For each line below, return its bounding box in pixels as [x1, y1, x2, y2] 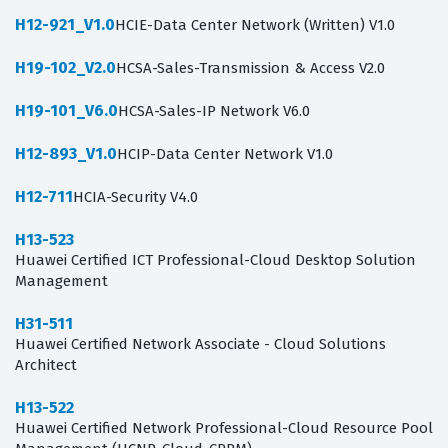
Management [15, 272, 108, 291]
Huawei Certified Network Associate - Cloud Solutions [15, 335, 386, 354]
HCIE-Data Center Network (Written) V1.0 [115, 16, 395, 35]
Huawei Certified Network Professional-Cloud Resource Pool [15, 419, 433, 438]
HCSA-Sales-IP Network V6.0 [118, 102, 310, 121]
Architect [15, 356, 77, 375]
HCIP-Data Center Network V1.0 [117, 145, 333, 164]
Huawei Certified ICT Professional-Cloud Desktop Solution [15, 251, 416, 270]
